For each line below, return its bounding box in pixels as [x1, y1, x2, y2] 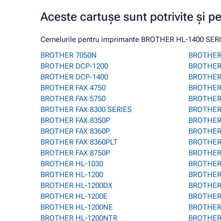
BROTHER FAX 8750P [40, 148, 110, 157]
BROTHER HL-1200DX [40, 181, 112, 190]
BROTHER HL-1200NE [40, 203, 113, 212]
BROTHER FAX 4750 [40, 83, 106, 92]
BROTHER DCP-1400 [40, 73, 108, 81]
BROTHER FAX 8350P [40, 116, 110, 125]
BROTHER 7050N [40, 51, 97, 60]
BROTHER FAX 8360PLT [40, 138, 118, 147]
